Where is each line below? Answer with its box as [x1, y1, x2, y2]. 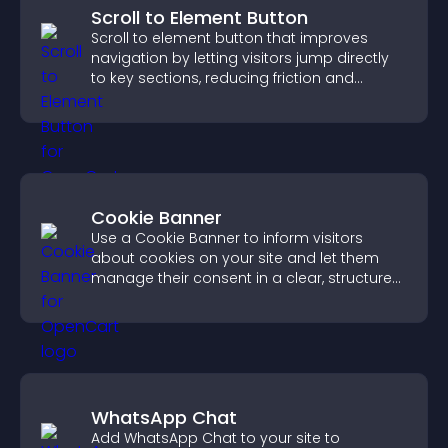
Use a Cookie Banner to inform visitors [91, 228, 363, 248]
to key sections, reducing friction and [91, 68, 354, 88]
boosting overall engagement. [91, 88, 310, 108]
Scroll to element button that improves [91, 28, 368, 48]
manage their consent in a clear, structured [91, 268, 402, 288]
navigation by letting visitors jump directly [91, 48, 389, 68]
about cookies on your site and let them [91, 248, 379, 268]
